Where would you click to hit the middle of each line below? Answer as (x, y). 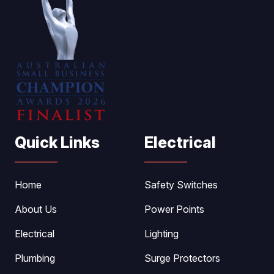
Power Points (174, 209)
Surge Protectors (182, 258)
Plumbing (35, 258)
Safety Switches (181, 184)
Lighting (161, 233)
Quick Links (57, 142)
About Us (36, 209)
